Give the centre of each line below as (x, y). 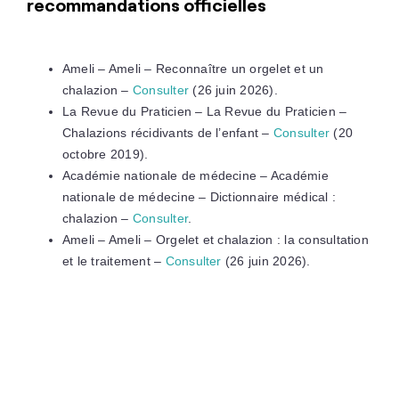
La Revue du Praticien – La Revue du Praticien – (204, 112)
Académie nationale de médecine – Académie (195, 176)
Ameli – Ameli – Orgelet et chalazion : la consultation (215, 240)
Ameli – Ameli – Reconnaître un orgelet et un (193, 69)
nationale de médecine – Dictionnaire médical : (199, 197)
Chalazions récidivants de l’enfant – (167, 133)
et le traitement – (114, 261)
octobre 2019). (105, 155)
